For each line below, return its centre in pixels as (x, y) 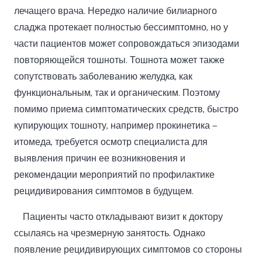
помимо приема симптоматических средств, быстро (126, 110)
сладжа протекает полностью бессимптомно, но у (121, 28)
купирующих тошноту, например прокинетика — (116, 126)
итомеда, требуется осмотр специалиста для (111, 142)
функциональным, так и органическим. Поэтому (117, 93)
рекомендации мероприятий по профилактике (114, 175)
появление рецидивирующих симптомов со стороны (128, 250)
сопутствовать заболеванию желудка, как (103, 77)
